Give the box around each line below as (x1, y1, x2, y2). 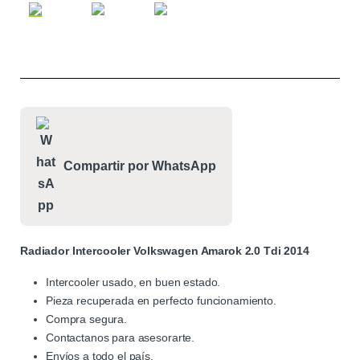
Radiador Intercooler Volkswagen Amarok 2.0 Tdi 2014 (20, 243, 309, 257)
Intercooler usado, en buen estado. (46, 275, 221, 288)
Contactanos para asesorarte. (46, 330, 195, 344)
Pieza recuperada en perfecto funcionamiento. (46, 293, 276, 307)
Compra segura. (46, 312, 128, 325)
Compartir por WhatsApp (63, 159, 216, 174)
